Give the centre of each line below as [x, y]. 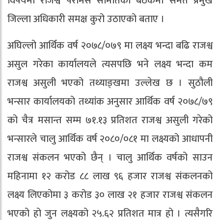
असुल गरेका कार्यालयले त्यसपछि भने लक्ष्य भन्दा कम [110, 65]
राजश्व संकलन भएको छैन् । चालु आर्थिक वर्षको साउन [110, 158]
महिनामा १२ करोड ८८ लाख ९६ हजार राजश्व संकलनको [110, 177]
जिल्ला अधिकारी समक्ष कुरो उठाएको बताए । [86, 19]
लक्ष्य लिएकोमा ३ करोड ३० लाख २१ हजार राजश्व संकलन [110, 195]
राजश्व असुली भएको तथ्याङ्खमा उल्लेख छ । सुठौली [110, 83]
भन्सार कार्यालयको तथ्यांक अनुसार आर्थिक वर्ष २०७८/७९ [110, 102]
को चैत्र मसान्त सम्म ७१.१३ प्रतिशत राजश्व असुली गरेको [110, 121]
